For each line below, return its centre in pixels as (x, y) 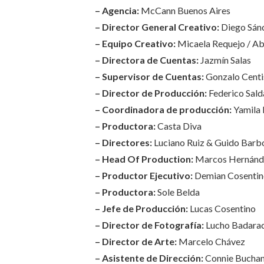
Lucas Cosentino (222, 208)
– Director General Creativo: (157, 27)
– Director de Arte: (136, 241)
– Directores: (123, 142)
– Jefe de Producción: (141, 208)
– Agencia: (117, 10)
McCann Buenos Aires (184, 10)
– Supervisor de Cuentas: (149, 76)
